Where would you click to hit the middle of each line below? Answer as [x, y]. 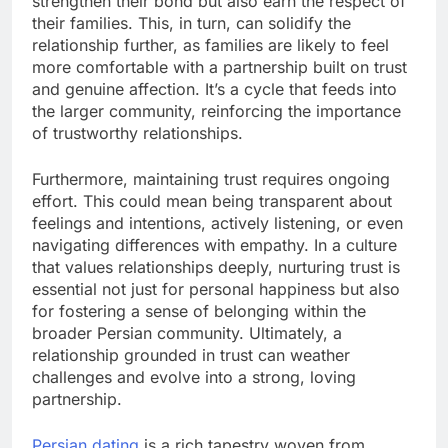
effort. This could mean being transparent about [212, 200]
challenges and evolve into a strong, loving [194, 376]
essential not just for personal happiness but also [216, 288]
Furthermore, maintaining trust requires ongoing [211, 178]
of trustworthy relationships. [137, 132]
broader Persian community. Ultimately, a [187, 332]
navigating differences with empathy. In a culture [214, 244]
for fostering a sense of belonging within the [199, 310]
